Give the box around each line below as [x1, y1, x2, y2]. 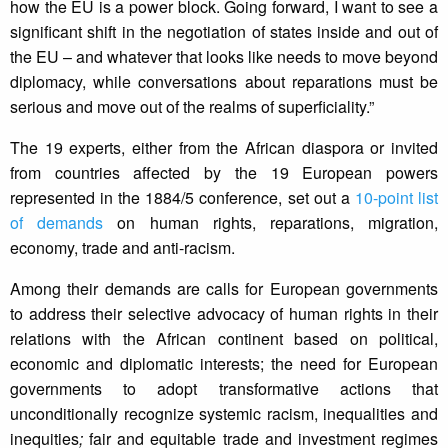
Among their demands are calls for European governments [10, 277, 438, 301]
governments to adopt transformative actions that [10, 377, 438, 401]
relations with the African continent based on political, [10, 327, 438, 351]
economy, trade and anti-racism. [10, 236, 235, 260]
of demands [10, 211, 104, 235]
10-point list [354, 186, 439, 210]
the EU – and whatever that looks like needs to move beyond [10, 45, 438, 69]
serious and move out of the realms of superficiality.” [10, 95, 374, 119]
